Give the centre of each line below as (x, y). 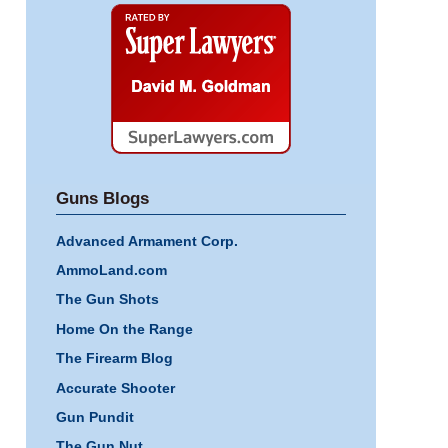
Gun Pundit (95, 416)
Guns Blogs (102, 198)
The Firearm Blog (114, 358)
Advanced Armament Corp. (147, 240)
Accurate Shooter (115, 387)
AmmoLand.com (111, 270)
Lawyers (81, 183)
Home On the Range (124, 328)
